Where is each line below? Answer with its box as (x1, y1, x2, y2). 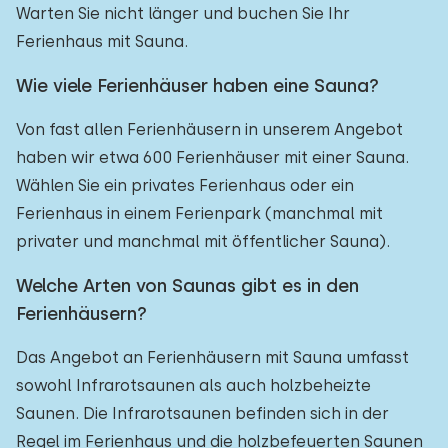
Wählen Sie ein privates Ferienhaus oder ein (16, 176, 354, 195)
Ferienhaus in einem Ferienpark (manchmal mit (16, 204, 383, 223)
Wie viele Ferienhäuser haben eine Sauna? (16, 75, 379, 96)
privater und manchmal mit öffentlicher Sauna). (16, 232, 390, 251)
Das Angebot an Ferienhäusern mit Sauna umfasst (16, 348, 409, 367)
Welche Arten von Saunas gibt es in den (16, 275, 359, 296)
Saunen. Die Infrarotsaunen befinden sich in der (16, 404, 389, 423)
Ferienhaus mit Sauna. (16, 32, 188, 51)
